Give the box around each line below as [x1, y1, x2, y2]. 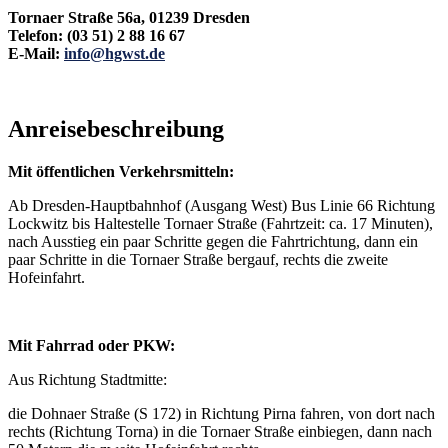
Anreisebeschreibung [8, 116, 224, 143]
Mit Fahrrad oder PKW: [8, 337, 175, 355]
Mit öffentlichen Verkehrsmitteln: [8, 163, 234, 181]
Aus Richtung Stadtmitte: [8, 371, 167, 389]
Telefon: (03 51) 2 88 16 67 [8, 26, 185, 44]
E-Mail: [8, 44, 64, 62]
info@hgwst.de [64, 44, 165, 62]
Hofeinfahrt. [8, 269, 85, 287]
